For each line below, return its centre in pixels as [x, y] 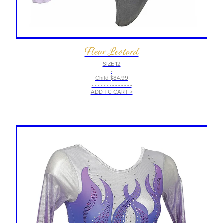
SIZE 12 [111, 64]
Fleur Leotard [111, 52]
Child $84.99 [111, 78]
